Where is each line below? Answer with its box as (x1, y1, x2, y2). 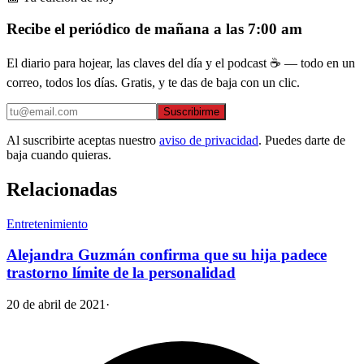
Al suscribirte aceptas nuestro (6, 132, 156, 147)
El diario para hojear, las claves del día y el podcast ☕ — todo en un (6, 55, 355, 70)
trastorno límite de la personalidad (6, 264, 236, 282)
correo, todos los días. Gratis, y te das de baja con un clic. (6, 75, 300, 89)
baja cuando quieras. (6, 147, 111, 162)
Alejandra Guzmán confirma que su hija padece (6, 246, 327, 264)
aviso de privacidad (159, 132, 258, 147)
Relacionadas (6, 178, 117, 200)
